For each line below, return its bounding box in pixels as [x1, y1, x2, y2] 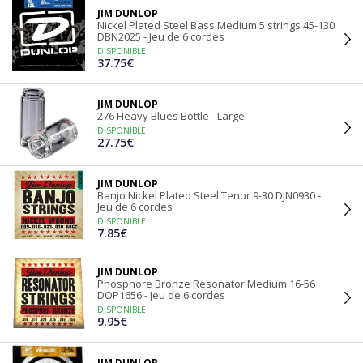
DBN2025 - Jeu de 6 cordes [97, 29, 224, 44]
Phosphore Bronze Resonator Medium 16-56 [97, 276, 315, 291]
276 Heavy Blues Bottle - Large [97, 109, 245, 123]
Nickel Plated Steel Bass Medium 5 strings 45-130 [97, 18, 335, 32]
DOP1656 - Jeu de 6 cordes [97, 288, 225, 302]
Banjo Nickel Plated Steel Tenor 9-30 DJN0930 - [97, 188, 321, 203]
